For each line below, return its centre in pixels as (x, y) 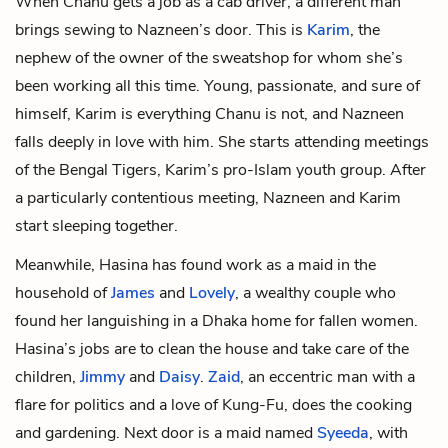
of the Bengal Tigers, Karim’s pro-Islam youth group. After (220, 169)
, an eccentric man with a (327, 376)
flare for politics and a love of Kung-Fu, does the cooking (213, 404)
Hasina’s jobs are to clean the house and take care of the (212, 348)
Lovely (212, 292)
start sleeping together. (96, 225)
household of (63, 292)
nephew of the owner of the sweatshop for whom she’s (209, 57)
